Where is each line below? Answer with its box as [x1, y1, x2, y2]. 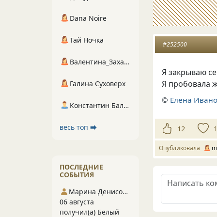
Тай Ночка [70, 35, 104, 45]
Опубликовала [159, 144, 203, 153]
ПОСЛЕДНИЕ [60, 162, 103, 171]
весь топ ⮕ [60, 123, 97, 132]
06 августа [60, 197, 94, 206]
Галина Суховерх [70, 79, 125, 88]
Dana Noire [70, 14, 107, 23]
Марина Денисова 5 [123, 187, 128, 196]
